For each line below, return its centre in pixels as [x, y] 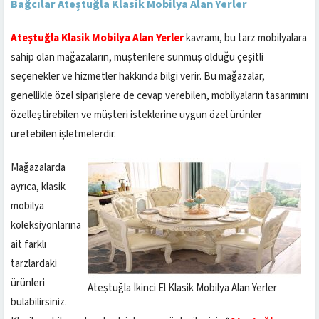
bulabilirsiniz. [39, 302]
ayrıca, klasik [38, 187]
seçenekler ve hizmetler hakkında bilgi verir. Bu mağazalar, [138, 76]
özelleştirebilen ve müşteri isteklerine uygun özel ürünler [136, 115]
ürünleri [28, 283]
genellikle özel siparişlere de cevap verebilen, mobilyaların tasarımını [159, 95]
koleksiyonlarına [46, 225]
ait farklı [28, 244]
